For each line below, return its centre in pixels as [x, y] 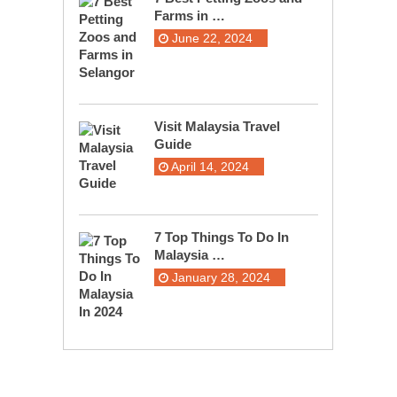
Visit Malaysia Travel [217, 127]
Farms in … [189, 16]
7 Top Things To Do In [221, 237]
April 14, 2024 [208, 167]
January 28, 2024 [219, 278]
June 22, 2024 [210, 39]
